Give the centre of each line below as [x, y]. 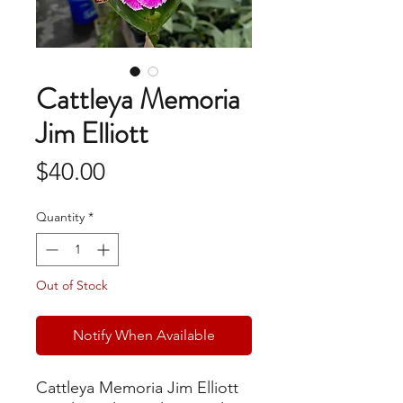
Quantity [60, 217]
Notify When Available [144, 336]
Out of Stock [72, 286]
